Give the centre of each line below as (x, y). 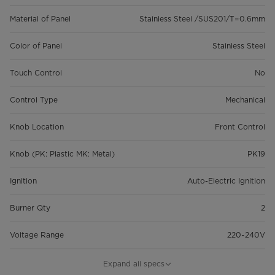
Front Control (240, 127)
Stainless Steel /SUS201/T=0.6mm (202, 19)
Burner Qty (30, 208)
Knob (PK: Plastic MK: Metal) (62, 154)
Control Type (34, 100)
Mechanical (245, 100)
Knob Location (37, 127)
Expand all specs (134, 264)
